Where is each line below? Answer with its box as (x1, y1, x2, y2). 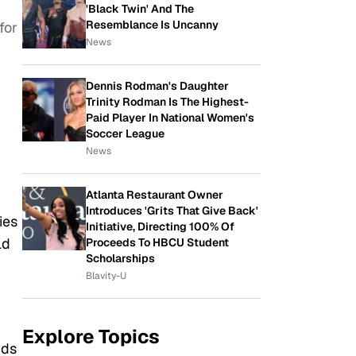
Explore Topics (22, 324, 160, 349)
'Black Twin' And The (86, 2, 194, 16)
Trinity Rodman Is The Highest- (86, 95, 249, 109)
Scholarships (86, 251, 155, 265)
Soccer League (86, 126, 164, 141)
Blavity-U (86, 269, 126, 282)
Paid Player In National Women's (86, 110, 254, 125)
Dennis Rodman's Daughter (86, 79, 229, 93)
